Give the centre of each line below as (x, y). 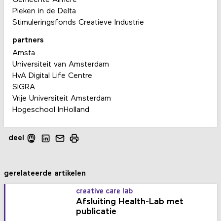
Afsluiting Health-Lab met (130, 202)
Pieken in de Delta (44, 11)
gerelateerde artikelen (45, 173)
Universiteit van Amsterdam (60, 65)
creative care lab (105, 191)
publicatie (96, 212)
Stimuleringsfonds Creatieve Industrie (78, 22)
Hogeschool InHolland (51, 110)
